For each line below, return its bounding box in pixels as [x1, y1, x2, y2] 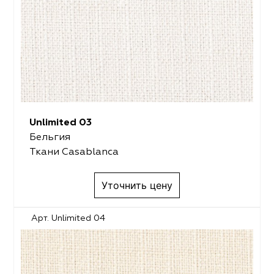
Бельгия [29, 132, 70, 143]
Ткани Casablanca [29, 147, 119, 157]
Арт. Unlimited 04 [31, 214, 106, 223]
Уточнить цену [102, 179, 172, 191]
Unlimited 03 [29, 117, 92, 128]
